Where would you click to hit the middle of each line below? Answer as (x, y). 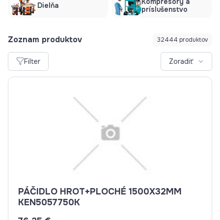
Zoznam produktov (45, 40)
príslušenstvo (165, 9)
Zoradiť (181, 61)
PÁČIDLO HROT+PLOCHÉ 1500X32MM (100, 192)
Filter (32, 61)
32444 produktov (182, 40)
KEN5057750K (49, 202)
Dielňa (48, 5)
